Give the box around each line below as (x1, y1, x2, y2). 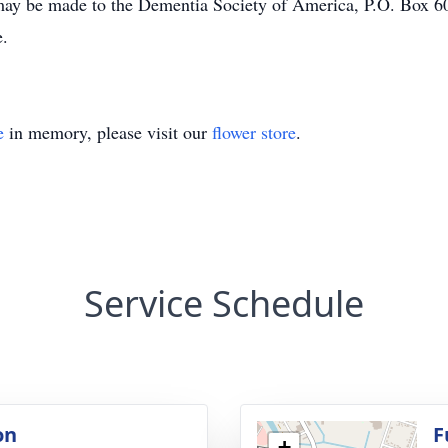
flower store (212, 120, 296, 144)
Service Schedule (84, 279, 364, 328)
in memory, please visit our (4, 120, 212, 144)
